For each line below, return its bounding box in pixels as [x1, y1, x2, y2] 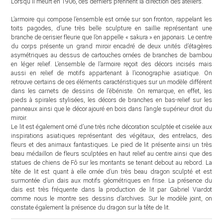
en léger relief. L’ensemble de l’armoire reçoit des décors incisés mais [11, 60, 212, 68]
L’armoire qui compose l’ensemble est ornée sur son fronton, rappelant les [11, 15, 212, 23]
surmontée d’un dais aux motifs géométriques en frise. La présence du [11, 177, 212, 185]
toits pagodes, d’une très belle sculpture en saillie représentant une [11, 24, 212, 32]
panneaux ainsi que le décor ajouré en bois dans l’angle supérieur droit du [11, 105, 212, 113]
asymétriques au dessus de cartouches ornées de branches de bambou [11, 51, 212, 59]
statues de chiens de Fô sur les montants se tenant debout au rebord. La [11, 159, 212, 167]
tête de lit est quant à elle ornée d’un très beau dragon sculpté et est [11, 168, 212, 176]
